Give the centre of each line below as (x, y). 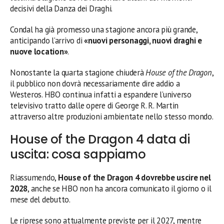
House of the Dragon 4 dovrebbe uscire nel (134, 177)
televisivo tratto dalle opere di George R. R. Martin (94, 105)
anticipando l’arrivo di (47, 40)
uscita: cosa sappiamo (78, 154)
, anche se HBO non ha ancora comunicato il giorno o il (119, 188)
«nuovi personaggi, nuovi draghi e (143, 40)
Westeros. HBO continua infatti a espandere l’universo (101, 94)
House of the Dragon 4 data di (100, 139)
